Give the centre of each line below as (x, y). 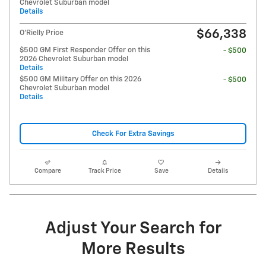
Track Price (104, 171)
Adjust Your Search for (133, 229)
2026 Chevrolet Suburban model (74, 59)
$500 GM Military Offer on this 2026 (80, 80)
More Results (133, 250)
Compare (48, 171)
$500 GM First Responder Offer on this (85, 50)
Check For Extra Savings (133, 134)
